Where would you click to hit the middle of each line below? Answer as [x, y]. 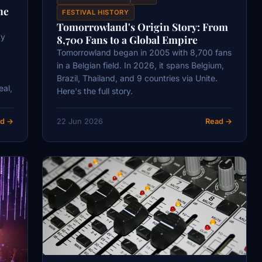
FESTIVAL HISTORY [96, 13]
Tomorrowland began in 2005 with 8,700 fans [144, 53]
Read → [219, 121]
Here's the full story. [95, 91]
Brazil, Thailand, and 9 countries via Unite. [137, 78]
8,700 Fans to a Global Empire [127, 40]
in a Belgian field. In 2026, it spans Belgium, [140, 65]
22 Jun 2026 [80, 121]
